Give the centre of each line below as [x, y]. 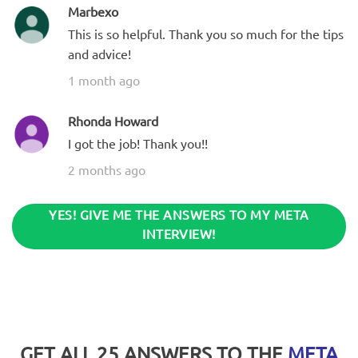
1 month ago [104, 80]
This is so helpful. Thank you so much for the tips [206, 33]
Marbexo [93, 11]
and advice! [99, 53]
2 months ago [107, 169]
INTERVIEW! [179, 233]
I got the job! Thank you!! [138, 143]
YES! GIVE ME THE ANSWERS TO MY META [179, 214]
